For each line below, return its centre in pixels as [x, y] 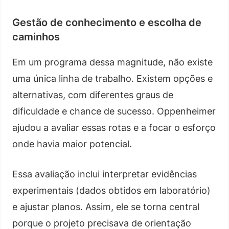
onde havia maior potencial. [72, 144]
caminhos [36, 37]
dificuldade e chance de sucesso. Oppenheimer [114, 111]
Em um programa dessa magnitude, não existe [112, 62]
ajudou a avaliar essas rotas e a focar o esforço [114, 127]
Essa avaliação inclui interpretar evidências [105, 174]
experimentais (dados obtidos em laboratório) [111, 190]
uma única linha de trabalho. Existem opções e [112, 78]
